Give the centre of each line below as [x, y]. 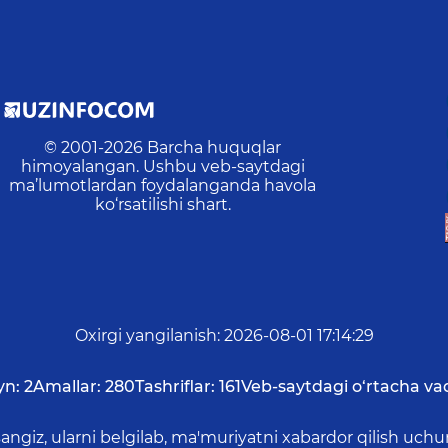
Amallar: [67, 387]
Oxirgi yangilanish [145, 336]
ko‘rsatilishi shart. [162, 205]
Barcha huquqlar [214, 148]
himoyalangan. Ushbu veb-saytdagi [162, 167]
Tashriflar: [175, 387]
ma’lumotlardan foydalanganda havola [163, 186]
